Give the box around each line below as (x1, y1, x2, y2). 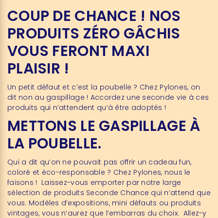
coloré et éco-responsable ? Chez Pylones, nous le (7, 167, 191, 178)
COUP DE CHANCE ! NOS (7, 6, 181, 27)
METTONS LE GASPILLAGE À (7, 116, 200, 137)
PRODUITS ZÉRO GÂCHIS (7, 23, 181, 44)
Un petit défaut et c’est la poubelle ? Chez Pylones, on (7, 82, 200, 92)
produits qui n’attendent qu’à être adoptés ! (7, 103, 166, 113)
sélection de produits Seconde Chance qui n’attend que (7, 188, 211, 198)
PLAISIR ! (7, 58, 70, 79)
